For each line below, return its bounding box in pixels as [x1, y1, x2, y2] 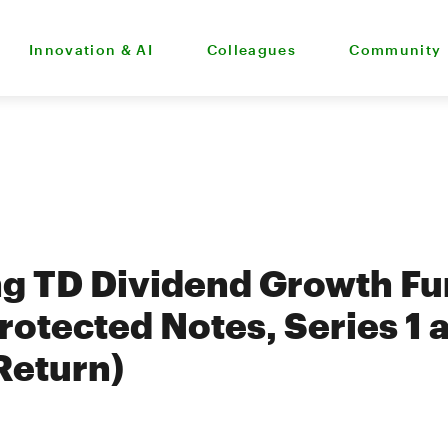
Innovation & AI [28, 40, 153, 58]
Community [349, 40, 442, 58]
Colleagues [206, 40, 296, 58]
